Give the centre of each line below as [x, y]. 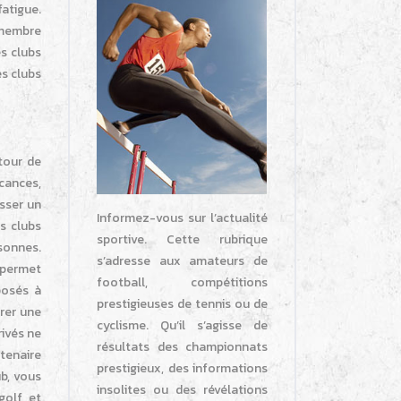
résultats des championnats [182, 347]
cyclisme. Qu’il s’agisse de [182, 326]
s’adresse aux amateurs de [182, 261]
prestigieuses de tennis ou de [182, 304]
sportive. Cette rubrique [182, 240]
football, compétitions [182, 283]
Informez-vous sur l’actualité [182, 218]
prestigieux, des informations [182, 369]
